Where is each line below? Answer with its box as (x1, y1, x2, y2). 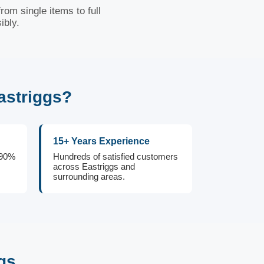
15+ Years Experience (53, 136, 150, 146)
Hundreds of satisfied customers (53, 151, 178, 161)
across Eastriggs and (53, 161, 135, 171)
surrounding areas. (53, 171, 125, 181)
